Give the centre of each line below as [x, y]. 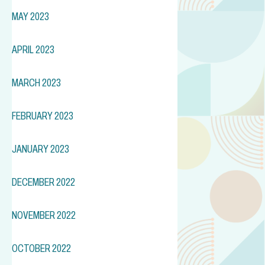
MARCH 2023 [36, 83]
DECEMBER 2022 [43, 182]
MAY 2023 [30, 16]
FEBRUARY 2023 [43, 116]
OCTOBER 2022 [41, 248]
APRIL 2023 [33, 49]
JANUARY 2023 [41, 149]
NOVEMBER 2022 [44, 215]
